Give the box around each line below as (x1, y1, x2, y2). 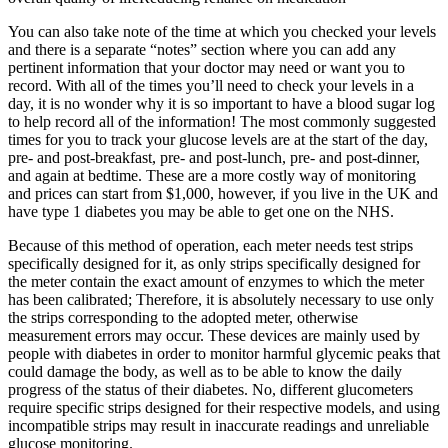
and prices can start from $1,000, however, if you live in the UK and (8, 185, 438, 203)
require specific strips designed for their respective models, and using (8, 399, 440, 417)
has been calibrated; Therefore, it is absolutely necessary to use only (8, 291, 434, 309)
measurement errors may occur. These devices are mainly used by (8, 327, 420, 345)
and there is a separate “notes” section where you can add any (8, 41, 396, 59)
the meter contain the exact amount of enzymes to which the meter (8, 273, 424, 291)
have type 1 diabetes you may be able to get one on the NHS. (8, 203, 394, 221)
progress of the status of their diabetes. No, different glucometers (8, 381, 413, 399)
